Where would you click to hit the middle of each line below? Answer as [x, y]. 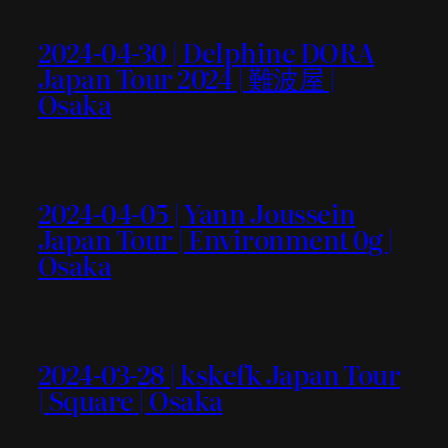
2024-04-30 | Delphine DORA [206, 51]
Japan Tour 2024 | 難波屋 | [187, 77]
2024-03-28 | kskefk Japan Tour [219, 374]
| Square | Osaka [130, 400]
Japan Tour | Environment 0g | [216, 239]
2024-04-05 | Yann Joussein [197, 213]
